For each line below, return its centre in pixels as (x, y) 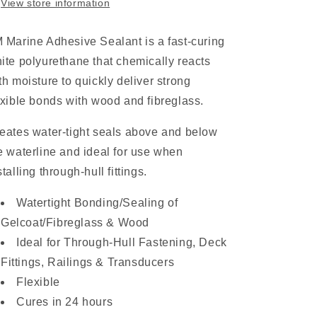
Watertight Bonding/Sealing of (97, 203)
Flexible (38, 282)
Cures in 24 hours (65, 302)
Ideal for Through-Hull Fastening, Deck (122, 242)
